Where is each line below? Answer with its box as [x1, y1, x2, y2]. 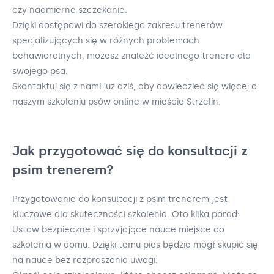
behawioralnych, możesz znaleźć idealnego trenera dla [12, 51, 251, 62]
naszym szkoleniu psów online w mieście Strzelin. [12, 97, 221, 108]
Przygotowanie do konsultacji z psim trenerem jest [12, 193, 228, 204]
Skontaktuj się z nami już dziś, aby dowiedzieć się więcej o [12, 81, 257, 92]
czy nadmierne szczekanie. [12, 5, 127, 16]
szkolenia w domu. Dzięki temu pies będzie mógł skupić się [12, 239, 258, 250]
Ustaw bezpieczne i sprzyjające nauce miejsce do [12, 224, 224, 235]
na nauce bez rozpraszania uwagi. [12, 254, 158, 265]
